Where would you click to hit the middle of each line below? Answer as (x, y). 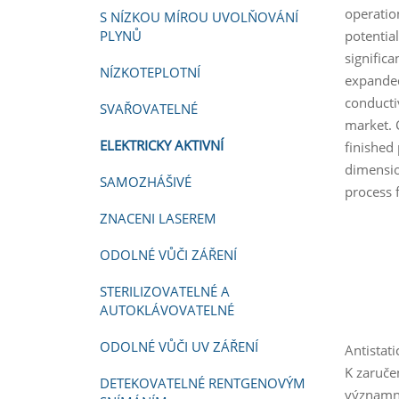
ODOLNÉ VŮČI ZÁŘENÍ (168, 255)
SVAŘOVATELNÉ (149, 109)
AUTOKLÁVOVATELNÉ (167, 310)
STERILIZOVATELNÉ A (165, 291)
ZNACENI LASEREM (158, 218)
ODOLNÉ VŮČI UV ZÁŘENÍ (179, 346)
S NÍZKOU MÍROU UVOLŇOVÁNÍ (199, 17)
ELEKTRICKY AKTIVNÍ (162, 145)
